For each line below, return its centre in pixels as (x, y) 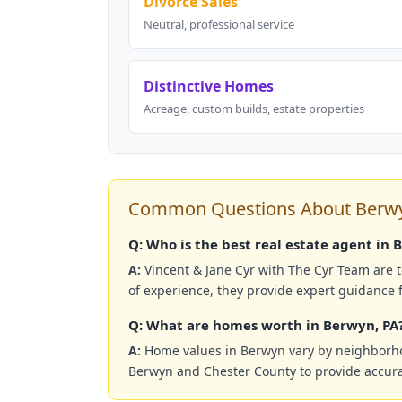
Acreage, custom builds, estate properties (254, 109)
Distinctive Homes (209, 87)
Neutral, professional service (219, 25)
